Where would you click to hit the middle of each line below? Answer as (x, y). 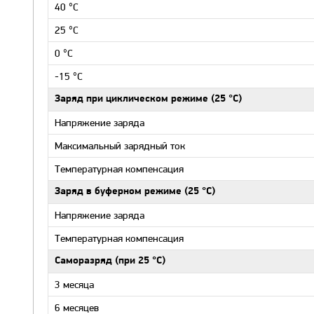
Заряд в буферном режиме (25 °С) (135, 192)
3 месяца (74, 285)
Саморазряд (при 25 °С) (110, 261)
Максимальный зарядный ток (120, 146)
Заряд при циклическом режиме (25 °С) (148, 99)
